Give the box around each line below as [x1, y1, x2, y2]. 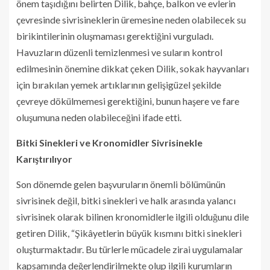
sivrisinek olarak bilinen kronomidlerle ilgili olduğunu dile [16, 210, 249, 222]
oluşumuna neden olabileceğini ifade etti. [16, 111, 181, 123]
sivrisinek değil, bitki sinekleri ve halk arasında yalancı [16, 194, 236, 206]
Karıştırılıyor [16, 152, 72, 165]
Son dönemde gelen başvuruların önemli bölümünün [16, 178, 225, 190]
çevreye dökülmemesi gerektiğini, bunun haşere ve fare [16, 95, 239, 107]
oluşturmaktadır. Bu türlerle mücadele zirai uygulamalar [16, 243, 243, 255]
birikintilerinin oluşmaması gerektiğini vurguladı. [16, 30, 213, 42]
